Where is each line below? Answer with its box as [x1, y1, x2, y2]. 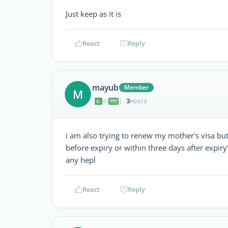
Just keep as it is [66, 8, 121, 19]
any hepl [66, 154, 96, 165]
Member [124, 83, 149, 92]
